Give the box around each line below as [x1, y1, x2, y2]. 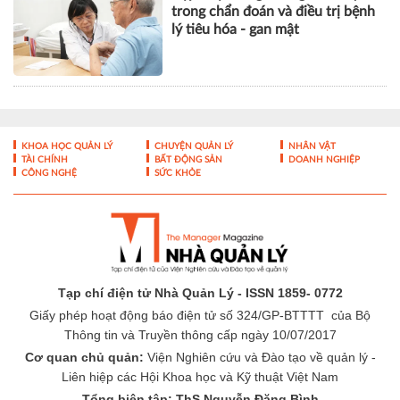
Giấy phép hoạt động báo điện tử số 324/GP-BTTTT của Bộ [29, 307, 371, 322]
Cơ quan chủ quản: [24, 349, 144, 364]
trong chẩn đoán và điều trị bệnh [171, 4, 376, 19]
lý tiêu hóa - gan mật [171, 21, 300, 37]
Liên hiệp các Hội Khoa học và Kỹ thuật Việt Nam [62, 369, 338, 384]
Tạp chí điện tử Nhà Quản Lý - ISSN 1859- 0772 [57, 285, 343, 300]
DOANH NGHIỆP [285, 154, 360, 164]
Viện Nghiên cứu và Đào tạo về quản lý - [143, 349, 376, 364]
